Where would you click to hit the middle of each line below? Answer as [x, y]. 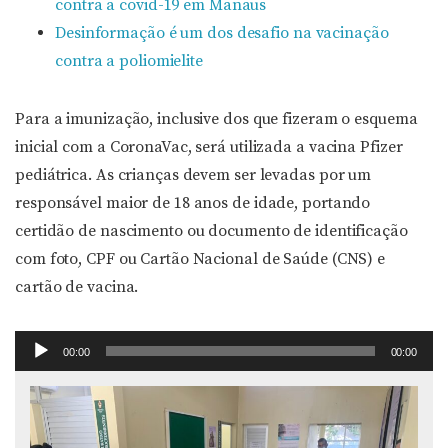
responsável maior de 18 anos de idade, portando [193, 203]
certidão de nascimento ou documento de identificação [211, 231]
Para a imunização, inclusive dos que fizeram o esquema [216, 119]
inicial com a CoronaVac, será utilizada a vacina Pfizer [209, 147]
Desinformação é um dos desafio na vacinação [222, 33]
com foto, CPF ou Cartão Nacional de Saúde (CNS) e [200, 259]
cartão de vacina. [77, 287]
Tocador [44, 344]
